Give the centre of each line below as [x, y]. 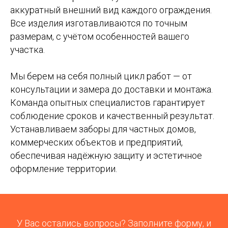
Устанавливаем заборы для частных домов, [103, 129]
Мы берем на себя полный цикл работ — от [101, 76]
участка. [27, 50]
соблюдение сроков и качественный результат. [112, 116]
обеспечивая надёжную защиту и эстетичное [106, 155]
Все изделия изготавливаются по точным [99, 23]
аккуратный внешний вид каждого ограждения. [111, 10]
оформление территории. [64, 169]
